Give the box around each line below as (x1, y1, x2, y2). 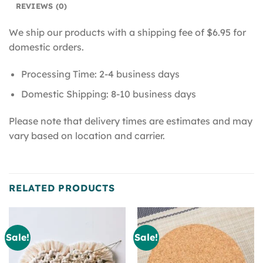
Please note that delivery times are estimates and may (9, 115, 252, 127)
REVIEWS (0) (15, 1, 68, 11)
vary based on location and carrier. (9, 130, 165, 142)
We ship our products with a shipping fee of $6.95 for (9, 26, 246, 39)
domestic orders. (9, 41, 84, 53)
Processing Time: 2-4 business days (21, 68, 180, 80)
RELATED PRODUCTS (9, 182, 115, 194)
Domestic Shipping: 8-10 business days (21, 88, 196, 100)
